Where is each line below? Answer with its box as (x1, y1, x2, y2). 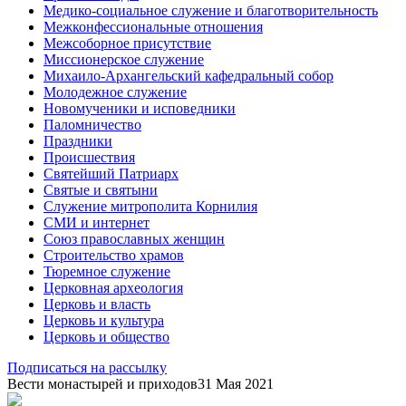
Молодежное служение (43, 83, 187, 100)
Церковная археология (43, 279, 183, 295)
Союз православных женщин (43, 230, 225, 246)
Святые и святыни (43, 181, 158, 198)
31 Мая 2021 (198, 375, 274, 391)
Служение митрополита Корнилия (43, 198, 257, 214)
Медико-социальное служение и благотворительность (43, 2, 378, 18)
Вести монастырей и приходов (7, 375, 198, 391)
